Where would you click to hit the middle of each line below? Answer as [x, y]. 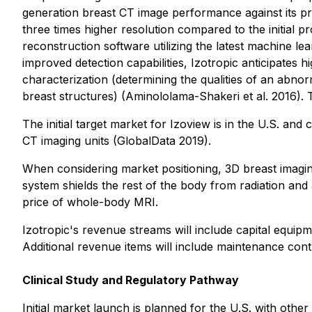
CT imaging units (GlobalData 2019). [117, 141]
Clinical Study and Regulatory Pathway [131, 280]
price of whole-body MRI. [90, 202]
